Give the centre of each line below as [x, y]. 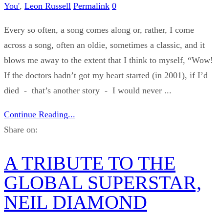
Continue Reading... [40, 114]
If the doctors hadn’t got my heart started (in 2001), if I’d [106, 75]
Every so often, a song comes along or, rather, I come [99, 30]
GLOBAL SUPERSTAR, [103, 182]
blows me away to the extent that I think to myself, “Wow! [109, 60]
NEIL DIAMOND [76, 202]
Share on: [21, 129]
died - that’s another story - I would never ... [88, 90]
